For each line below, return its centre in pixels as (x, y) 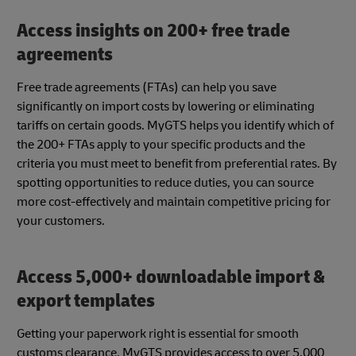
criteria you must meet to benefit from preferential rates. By (177, 163)
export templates (86, 300)
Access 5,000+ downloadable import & (171, 277)
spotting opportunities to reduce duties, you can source (165, 182)
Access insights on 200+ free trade (153, 30)
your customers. (61, 221)
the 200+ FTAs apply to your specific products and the (161, 144)
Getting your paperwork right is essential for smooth (158, 334)
